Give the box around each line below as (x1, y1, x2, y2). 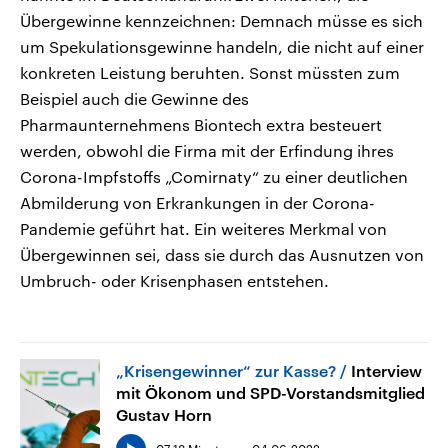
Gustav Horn (116, 404, 212, 424)
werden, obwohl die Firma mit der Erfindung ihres (20, 140, 394, 160)
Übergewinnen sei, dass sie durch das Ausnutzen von (20, 244, 424, 264)
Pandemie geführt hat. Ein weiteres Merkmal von (20, 218, 387, 238)
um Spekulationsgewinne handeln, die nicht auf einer (20, 36, 424, 56)
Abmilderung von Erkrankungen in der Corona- (20, 192, 375, 212)
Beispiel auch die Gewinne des (20, 88, 249, 108)
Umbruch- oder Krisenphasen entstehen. (20, 270, 329, 290)
